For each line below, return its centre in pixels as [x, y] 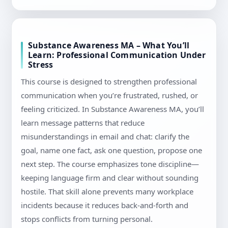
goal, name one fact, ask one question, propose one [111, 150]
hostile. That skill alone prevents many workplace [107, 192]
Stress [41, 65]
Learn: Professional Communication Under [117, 55]
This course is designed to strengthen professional [109, 82]
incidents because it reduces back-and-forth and [105, 205]
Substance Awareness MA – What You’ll [109, 46]
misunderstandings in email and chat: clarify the [105, 137]
